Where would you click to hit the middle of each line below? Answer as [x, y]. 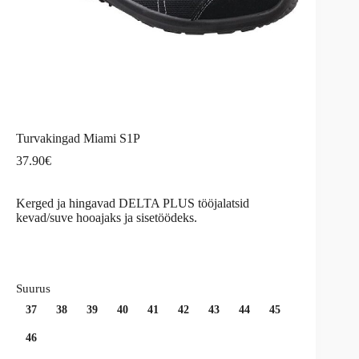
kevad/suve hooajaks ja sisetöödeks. [107, 218]
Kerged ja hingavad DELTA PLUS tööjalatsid [133, 204]
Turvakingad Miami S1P [78, 139]
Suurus [33, 289]
